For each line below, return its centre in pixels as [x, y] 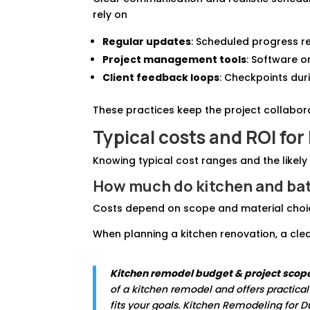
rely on [110, 14]
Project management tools [175, 59]
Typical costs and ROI [185, 137]
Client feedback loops [161, 77]
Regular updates [147, 41]
